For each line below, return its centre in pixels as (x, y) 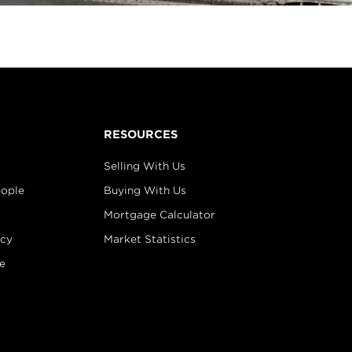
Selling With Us (145, 166)
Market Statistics (150, 239)
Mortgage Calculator (160, 215)
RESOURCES (141, 134)
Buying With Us (145, 191)
